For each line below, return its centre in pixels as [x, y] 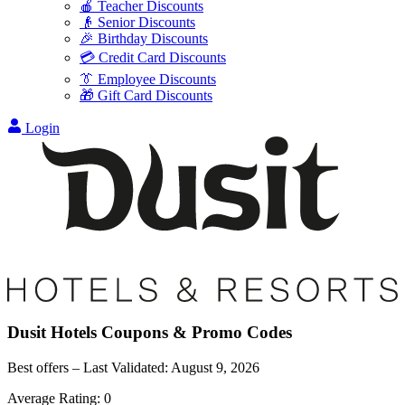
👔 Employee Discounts [148, 79]
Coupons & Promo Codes [194, 332]
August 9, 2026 [215, 367]
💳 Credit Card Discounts [153, 57]
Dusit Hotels [52, 332]
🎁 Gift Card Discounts [146, 95]
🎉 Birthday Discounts [144, 38]
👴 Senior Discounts [137, 22]
